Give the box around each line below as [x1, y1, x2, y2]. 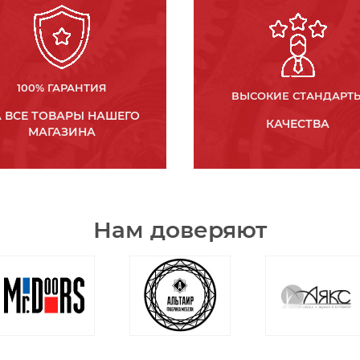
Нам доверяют [93, 215, 267, 243]
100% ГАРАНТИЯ [17, 80, 108, 94]
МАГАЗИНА [28, 124, 96, 139]
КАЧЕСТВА [266, 116, 330, 131]
